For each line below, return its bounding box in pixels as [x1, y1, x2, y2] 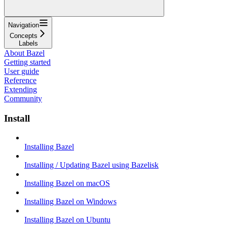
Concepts [10, 31, 37, 40]
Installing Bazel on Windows [24, 197, 117, 206]
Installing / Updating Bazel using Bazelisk [24, 161, 159, 170]
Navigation [8, 21, 39, 29]
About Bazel [4, 48, 45, 57]
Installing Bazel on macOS [24, 179, 110, 188]
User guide [4, 66, 39, 75]
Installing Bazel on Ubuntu [24, 215, 110, 224]
